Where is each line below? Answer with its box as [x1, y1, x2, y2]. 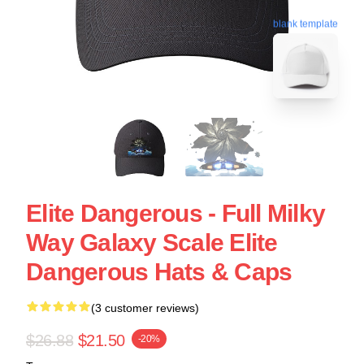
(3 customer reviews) [91, 301, 199, 314]
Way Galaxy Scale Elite [26, 229, 278, 256]
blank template [273, 19, 338, 31]
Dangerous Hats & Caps [26, 258, 292, 285]
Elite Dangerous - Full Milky [26, 200, 325, 227]
